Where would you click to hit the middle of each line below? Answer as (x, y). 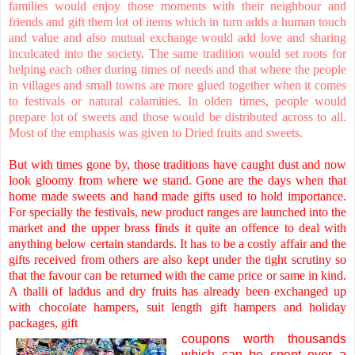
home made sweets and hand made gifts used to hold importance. (177, 197)
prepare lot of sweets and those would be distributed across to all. (177, 117)
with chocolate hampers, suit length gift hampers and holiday (177, 307)
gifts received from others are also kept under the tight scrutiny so (177, 260)
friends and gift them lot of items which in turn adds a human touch (177, 22)
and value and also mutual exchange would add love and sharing (177, 38)
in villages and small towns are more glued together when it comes (177, 86)
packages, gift (43, 323)
